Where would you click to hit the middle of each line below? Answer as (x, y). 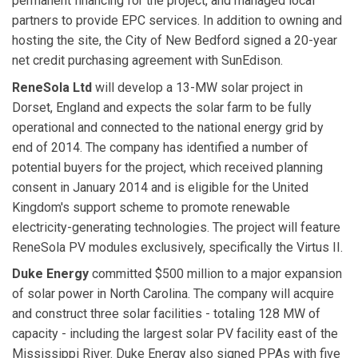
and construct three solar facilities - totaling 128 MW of (166, 314)
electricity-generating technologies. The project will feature (176, 227)
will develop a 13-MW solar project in (199, 87)
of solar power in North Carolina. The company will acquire (173, 294)
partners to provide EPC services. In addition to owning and (177, 21)
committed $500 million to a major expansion (215, 274)
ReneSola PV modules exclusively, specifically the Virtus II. (177, 247)
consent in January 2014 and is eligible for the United (160, 187)
